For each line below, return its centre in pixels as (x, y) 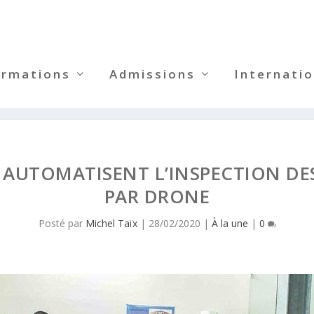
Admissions (153, 74)
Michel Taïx (111, 223)
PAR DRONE (157, 196)
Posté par (62, 223)
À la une (230, 223)
